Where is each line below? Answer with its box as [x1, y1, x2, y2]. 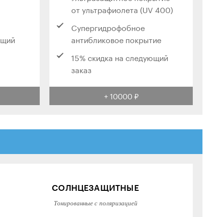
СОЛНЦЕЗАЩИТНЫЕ [52, 183, 139, 193]
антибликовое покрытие [71, 33, 161, 46]
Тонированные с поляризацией [53, 199, 138, 208]
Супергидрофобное [71, 21, 145, 33]
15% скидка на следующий [71, 51, 168, 63]
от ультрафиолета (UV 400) [71, 3, 173, 15]
